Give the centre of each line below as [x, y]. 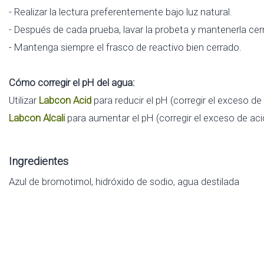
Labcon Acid [65, 100]
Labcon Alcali [37, 118]
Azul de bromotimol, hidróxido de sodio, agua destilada [124, 181]
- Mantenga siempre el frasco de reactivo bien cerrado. [125, 47]
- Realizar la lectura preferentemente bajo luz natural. [121, 11]
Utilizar [24, 100]
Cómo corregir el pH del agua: [72, 82]
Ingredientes [39, 161]
